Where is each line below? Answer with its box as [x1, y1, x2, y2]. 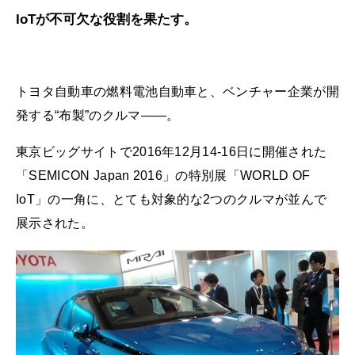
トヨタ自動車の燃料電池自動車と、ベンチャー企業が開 [16, 85, 339, 99]
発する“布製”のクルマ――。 [16, 109, 180, 123]
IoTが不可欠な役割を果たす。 [16, 12, 197, 28]
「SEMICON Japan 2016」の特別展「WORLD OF [16, 168, 311, 182]
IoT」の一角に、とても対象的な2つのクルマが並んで [16, 192, 327, 206]
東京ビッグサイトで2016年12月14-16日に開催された [16, 144, 327, 158]
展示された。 [16, 216, 94, 230]
